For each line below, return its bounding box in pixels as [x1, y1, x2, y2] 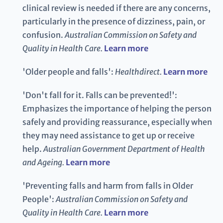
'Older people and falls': [22, 67, 115, 77]
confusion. [22, 30, 65, 40]
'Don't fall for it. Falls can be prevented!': [22, 90, 177, 101]
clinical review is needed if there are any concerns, [22, 3, 211, 13]
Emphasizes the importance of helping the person [22, 104, 212, 114]
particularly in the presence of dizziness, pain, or [22, 16, 205, 27]
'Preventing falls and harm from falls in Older [22, 181, 193, 191]
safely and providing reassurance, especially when [22, 117, 212, 127]
